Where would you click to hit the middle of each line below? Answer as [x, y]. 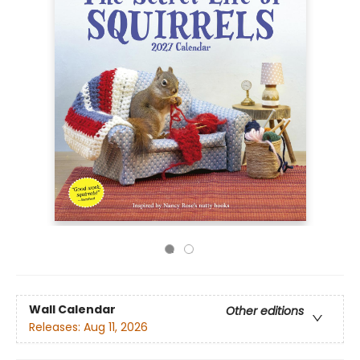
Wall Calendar [72, 310]
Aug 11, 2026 [116, 327]
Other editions [265, 311]
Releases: [56, 327]
